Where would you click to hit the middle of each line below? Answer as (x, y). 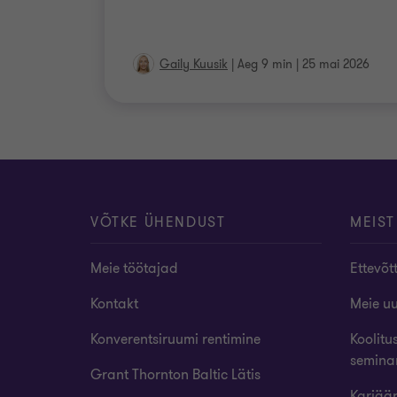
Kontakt (114, 304)
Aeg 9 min (265, 64)
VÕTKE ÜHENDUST (158, 222)
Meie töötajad (134, 269)
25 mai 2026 (336, 64)
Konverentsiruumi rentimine (175, 339)
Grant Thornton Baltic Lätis (175, 375)
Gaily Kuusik (194, 64)
